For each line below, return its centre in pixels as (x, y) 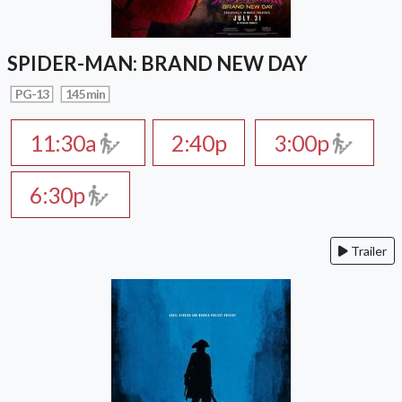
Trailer (367, 250)
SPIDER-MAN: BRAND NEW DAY (157, 63)
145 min (86, 93)
